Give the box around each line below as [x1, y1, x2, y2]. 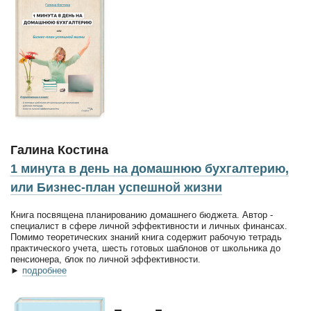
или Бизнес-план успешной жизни [10, 180, 222, 194]
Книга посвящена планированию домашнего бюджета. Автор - [10, 209, 273, 220]
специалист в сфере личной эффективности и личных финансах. [10, 220, 287, 231]
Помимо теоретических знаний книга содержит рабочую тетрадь [10, 231, 282, 242]
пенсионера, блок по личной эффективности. [10, 253, 201, 264]
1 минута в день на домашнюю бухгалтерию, [10, 161, 289, 176]
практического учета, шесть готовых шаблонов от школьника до [10, 242, 280, 253]
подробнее [22, 264, 67, 276]
